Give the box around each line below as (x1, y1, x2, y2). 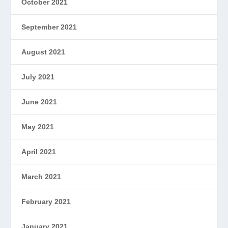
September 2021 (21, 22, 77, 31)
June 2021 (21, 97, 58, 106)
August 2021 (21, 47, 66, 56)
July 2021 (21, 72, 55, 81)
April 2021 (21, 147, 56, 156)
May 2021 (21, 122, 54, 131)
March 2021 (21, 172, 62, 181)
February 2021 (21, 197, 71, 206)
